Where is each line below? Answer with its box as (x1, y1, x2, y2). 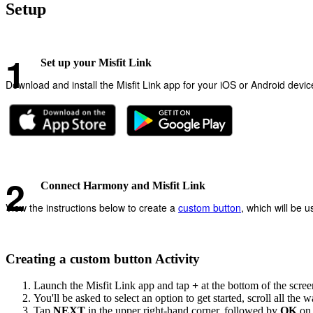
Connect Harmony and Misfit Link (41, 179, 205, 191)
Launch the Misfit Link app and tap (34, 279, 192, 292)
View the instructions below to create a (6, 200, 178, 214)
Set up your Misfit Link (41, 56, 152, 68)
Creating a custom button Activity (6, 251, 200, 266)
